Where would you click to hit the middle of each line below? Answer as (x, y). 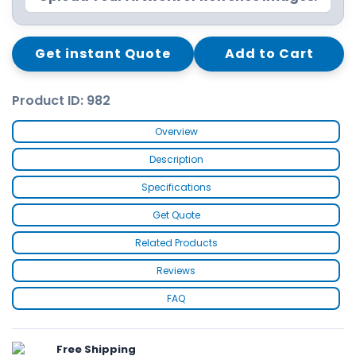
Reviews (176, 270)
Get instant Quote (103, 53)
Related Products (176, 242)
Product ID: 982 (61, 100)
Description (176, 159)
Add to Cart (269, 53)
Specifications (176, 187)
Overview (176, 131)
